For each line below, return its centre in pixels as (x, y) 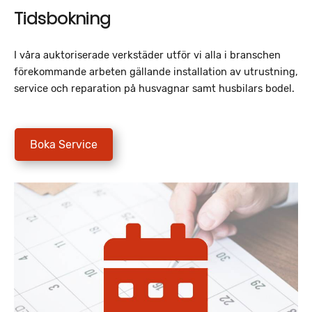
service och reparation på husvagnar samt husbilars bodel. (154, 88)
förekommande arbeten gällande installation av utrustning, (156, 71)
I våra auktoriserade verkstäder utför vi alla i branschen (147, 55)
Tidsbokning (64, 18)
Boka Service (64, 144)
